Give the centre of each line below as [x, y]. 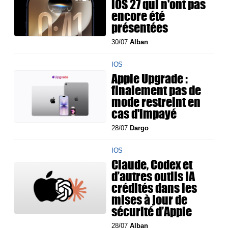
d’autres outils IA [153, 176]
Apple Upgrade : [150, 79]
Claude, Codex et [152, 165]
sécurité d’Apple [152, 211]
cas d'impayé [144, 114]
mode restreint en [156, 102]
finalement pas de [156, 90]
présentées [140, 28]
